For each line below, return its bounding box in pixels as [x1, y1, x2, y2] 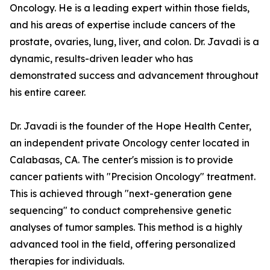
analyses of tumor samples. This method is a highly [10, 221, 242, 234]
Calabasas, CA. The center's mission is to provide [10, 154, 233, 166]
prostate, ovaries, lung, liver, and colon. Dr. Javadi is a [10, 36, 259, 48]
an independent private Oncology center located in [10, 137, 250, 149]
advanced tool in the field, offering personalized [10, 238, 236, 251]
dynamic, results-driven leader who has [10, 52, 193, 65]
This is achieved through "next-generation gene [10, 187, 232, 200]
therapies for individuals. [10, 255, 124, 268]
